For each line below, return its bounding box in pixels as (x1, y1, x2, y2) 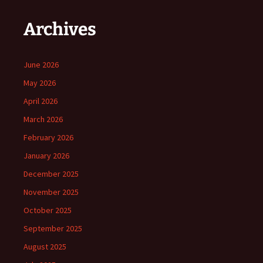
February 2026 (23, 132, 73, 143)
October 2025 (23, 205, 72, 215)
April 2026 (23, 96, 58, 106)
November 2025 (23, 187, 79, 197)
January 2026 (23, 150, 69, 161)
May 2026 (23, 77, 56, 88)
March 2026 (23, 114, 63, 124)
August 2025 (23, 241, 66, 252)
